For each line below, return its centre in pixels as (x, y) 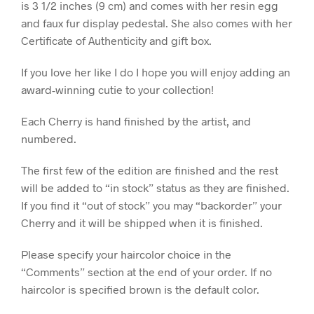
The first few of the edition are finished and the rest (150, 170)
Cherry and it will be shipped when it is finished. (142, 223)
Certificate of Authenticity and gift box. (116, 41)
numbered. (49, 139)
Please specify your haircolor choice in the (126, 254)
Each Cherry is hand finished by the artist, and (136, 121)
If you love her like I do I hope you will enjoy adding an (156, 72)
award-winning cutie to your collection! (117, 90)
